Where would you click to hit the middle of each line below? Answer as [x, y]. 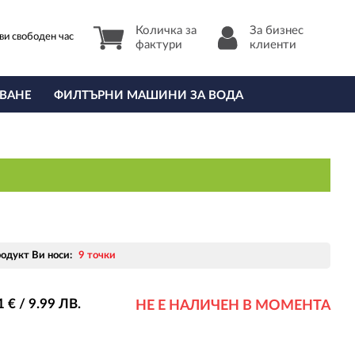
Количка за [166, 31]
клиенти [273, 45]
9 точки [97, 256]
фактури [159, 45]
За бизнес [277, 31]
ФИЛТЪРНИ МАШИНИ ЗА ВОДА [148, 95]
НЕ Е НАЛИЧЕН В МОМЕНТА [233, 306]
